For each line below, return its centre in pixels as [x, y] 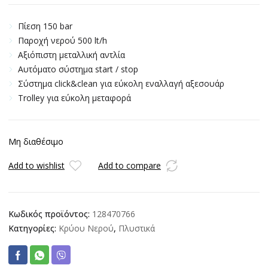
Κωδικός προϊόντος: [50, 214]
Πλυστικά [137, 229]
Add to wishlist [36, 166]
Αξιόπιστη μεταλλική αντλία [71, 55]
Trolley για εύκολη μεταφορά [74, 98]
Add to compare [130, 166]
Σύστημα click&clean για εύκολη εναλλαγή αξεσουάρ [121, 84]
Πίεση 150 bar [45, 26]
